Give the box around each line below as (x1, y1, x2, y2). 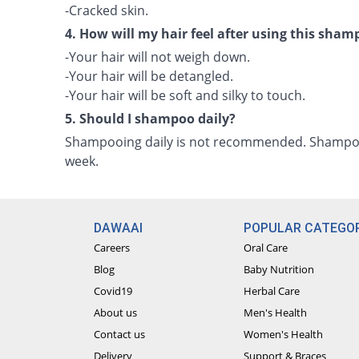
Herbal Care (244, 284, 301, 298)
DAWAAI (93, 220, 143, 236)
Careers (93, 240, 130, 255)
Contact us (93, 327, 145, 341)
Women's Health (244, 327, 324, 341)
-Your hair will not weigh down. (65, 48, 251, 66)
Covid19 (93, 284, 132, 298)
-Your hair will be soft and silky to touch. (65, 87, 306, 104)
